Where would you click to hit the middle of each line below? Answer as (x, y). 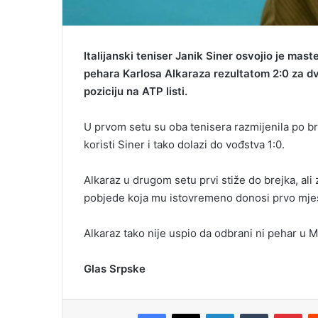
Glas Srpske (115, 268)
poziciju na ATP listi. (136, 91)
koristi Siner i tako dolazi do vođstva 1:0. (184, 144)
